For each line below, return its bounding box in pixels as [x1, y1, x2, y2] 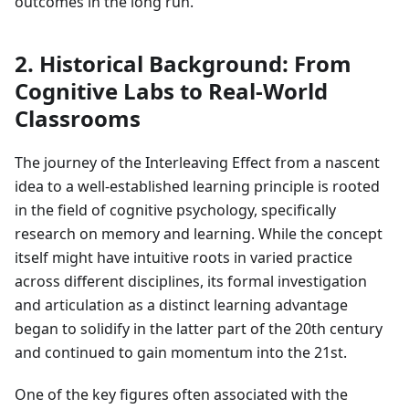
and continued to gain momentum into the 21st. [15, 342, 347, 363]
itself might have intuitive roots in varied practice [15, 247, 352, 268]
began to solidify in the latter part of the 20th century [15, 319, 383, 340]
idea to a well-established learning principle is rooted [15, 176, 380, 197]
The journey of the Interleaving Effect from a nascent [15, 152, 380, 173]
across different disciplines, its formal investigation [15, 271, 367, 292]
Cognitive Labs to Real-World [15, 76, 328, 107]
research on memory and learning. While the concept [15, 224, 383, 245]
